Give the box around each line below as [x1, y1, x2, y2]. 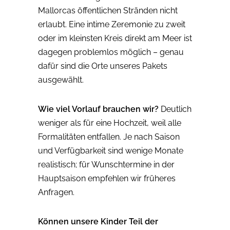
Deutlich [159, 104, 191, 114]
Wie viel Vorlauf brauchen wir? [38, 104, 159, 114]
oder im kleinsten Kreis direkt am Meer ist [38, 33, 192, 44]
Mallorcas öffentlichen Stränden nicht [38, 6, 178, 16]
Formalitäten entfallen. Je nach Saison [38, 132, 180, 142]
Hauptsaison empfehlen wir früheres [38, 174, 176, 184]
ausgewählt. [38, 75, 84, 85]
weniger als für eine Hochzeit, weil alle [38, 118, 181, 128]
